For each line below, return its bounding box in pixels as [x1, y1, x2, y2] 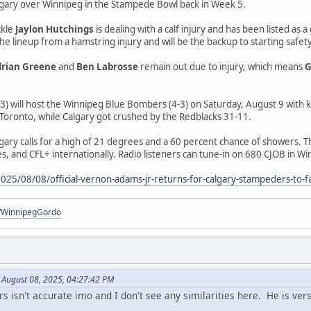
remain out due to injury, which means [138, 60, 305, 74]
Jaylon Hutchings [15, 23, 94, 36]
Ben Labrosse [74, 60, 138, 74]
